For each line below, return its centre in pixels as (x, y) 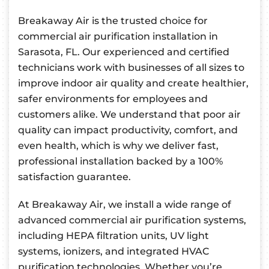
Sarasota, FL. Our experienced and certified (124, 52)
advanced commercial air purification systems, (132, 220)
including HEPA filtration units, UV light (113, 236)
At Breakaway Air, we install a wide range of (125, 205)
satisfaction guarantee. (74, 177)
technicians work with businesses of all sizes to (131, 68)
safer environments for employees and (113, 99)
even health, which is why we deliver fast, (118, 146)
